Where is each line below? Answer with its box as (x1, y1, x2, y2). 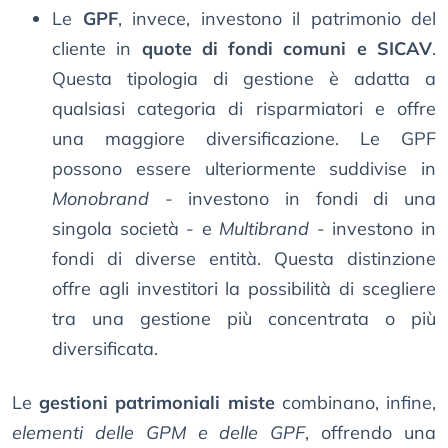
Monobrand (52, 187, 149, 211)
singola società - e (52, 217, 220, 241)
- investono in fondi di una (149, 187, 436, 211)
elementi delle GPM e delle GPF (12, 421, 306, 445)
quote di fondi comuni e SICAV (141, 37, 433, 61)
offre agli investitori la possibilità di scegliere (52, 277, 436, 301)
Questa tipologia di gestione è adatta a (52, 67, 436, 91)
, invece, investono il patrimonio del (117, 7, 436, 31)
